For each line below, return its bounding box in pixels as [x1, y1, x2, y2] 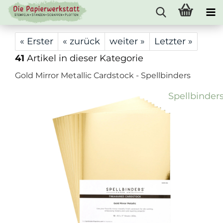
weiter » [110, 36, 145, 47]
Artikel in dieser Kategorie [24, 53, 143, 64]
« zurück [63, 36, 100, 47]
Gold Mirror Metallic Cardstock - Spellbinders [15, 71, 191, 80]
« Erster [20, 36, 53, 47]
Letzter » [154, 36, 193, 47]
